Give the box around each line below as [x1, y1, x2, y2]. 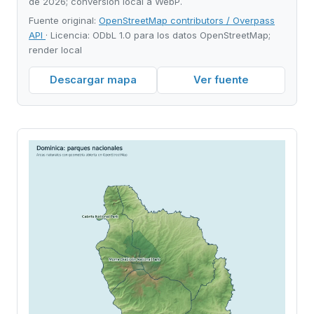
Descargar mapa [49, 74, 137, 87]
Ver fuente [193, 74, 249, 87]
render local [29, 43, 82, 55]
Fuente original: [29, 14, 99, 26]
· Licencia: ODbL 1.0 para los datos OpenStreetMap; [46, 29, 271, 41]
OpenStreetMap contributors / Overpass [99, 14, 275, 26]
